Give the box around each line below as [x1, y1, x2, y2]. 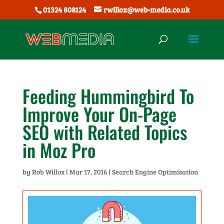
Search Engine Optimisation [111, 167, 198, 176]
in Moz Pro [22, 136, 95, 163]
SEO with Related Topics [22, 118, 187, 145]
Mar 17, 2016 [69, 167, 107, 176]
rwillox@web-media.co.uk [103, 4, 189, 15]
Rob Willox [31, 167, 64, 176]
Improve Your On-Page [22, 100, 176, 127]
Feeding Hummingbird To [22, 82, 194, 109]
